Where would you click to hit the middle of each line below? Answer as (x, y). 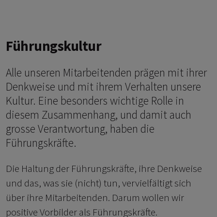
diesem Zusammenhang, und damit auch (99, 115)
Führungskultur (54, 46)
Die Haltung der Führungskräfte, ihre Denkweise (104, 169)
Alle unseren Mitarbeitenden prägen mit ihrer (106, 73)
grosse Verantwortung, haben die (80, 129)
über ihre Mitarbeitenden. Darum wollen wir (95, 198)
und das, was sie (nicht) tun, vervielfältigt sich (99, 183)
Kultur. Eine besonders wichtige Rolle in (95, 101)
